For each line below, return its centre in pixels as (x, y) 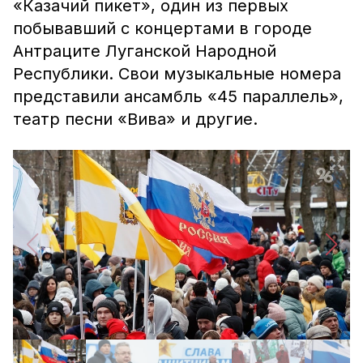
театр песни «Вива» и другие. (135, 119)
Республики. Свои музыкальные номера (177, 74)
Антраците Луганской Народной (145, 51)
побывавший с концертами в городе (162, 28)
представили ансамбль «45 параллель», (178, 96)
